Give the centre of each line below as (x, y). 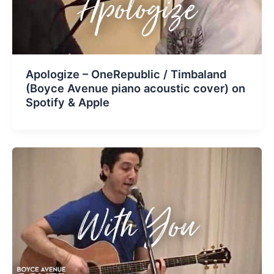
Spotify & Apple (67, 102)
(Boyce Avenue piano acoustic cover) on (135, 88)
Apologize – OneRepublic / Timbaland (126, 74)
